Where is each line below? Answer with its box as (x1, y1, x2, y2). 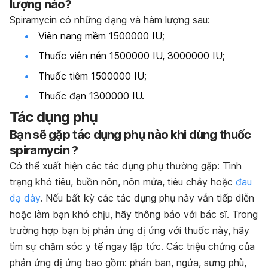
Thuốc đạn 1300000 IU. (38, 89, 144, 102)
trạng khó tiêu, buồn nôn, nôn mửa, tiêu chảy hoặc (10, 176, 236, 188)
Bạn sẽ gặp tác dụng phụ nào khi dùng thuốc (10, 127, 251, 142)
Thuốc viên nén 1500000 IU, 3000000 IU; (38, 50, 225, 62)
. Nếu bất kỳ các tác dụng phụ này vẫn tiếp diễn (40, 192, 254, 205)
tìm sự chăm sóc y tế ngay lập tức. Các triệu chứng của (10, 240, 255, 253)
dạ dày (10, 192, 40, 205)
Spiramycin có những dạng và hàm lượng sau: (10, 13, 210, 26)
